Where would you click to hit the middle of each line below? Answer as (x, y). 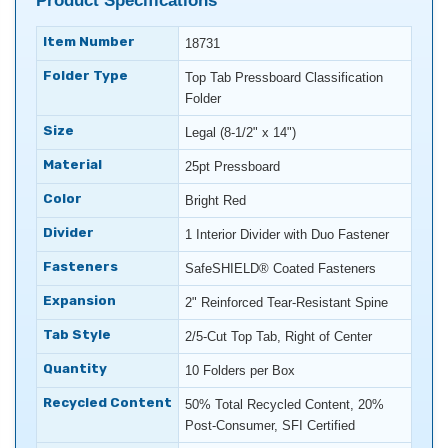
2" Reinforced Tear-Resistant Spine (286, 303)
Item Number (89, 42)
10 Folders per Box (240, 371)
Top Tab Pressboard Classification (284, 78)
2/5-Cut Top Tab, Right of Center (278, 337)
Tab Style (77, 335)
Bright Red (215, 201)
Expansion (79, 301)
